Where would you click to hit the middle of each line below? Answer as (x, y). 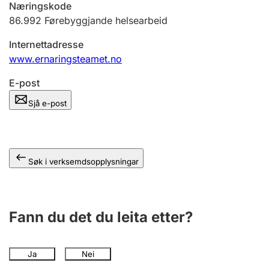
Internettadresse (46, 44)
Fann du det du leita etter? (101, 217)
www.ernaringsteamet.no (65, 59)
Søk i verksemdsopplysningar (83, 162)
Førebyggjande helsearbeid (106, 20)
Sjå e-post (47, 103)
